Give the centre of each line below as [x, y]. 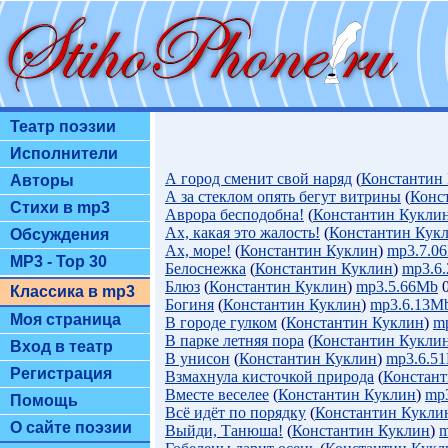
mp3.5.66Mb [397, 286]
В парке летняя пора [234, 340]
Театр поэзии [63, 126]
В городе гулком [221, 322]
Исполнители [64, 153]
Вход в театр [61, 346]
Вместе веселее [217, 394]
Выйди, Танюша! [224, 430]
